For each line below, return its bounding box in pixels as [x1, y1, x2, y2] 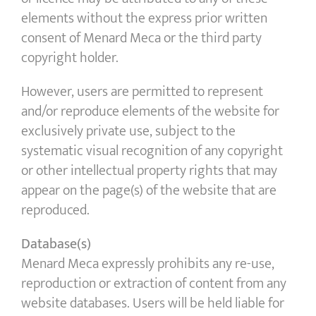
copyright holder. [21, 46, 119, 71]
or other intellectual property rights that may [21, 159, 277, 183]
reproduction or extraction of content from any [21, 272, 286, 296]
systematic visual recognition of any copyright [21, 139, 283, 164]
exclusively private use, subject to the [21, 119, 236, 144]
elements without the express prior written [21, 6, 267, 31]
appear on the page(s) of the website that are [21, 178, 276, 203]
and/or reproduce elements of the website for [21, 99, 279, 124]
